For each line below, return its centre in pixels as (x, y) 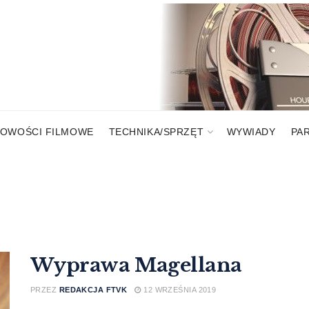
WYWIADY (251, 132)
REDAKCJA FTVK (93, 290)
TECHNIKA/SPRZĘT (156, 132)
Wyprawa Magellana (136, 265)
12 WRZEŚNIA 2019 (179, 290)
